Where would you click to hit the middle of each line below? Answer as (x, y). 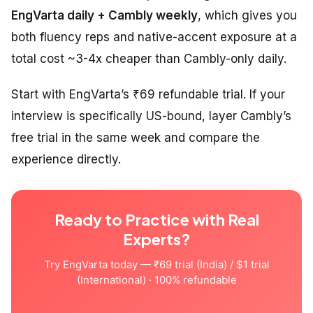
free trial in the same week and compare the (136, 138)
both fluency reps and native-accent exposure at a (154, 37)
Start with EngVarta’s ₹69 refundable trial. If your (148, 95)
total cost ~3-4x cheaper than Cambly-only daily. (149, 59)
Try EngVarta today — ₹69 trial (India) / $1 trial (156, 265)
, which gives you (247, 16)
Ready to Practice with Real (156, 220)
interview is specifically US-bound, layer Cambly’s (151, 116)
